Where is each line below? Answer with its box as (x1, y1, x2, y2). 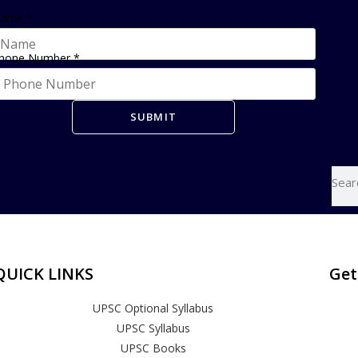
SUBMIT (129, 109, 177, 124)
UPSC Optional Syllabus (93, 300, 214, 316)
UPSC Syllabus (116, 320, 190, 336)
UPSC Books (120, 340, 186, 356)
